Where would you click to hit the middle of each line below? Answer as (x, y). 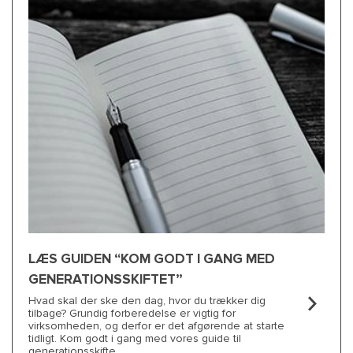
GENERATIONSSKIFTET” (106, 279)
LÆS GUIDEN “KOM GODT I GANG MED (152, 259)
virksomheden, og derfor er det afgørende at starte (156, 326)
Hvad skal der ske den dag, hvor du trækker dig (147, 301)
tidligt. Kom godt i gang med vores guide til (135, 338)
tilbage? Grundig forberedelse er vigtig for (132, 313)
